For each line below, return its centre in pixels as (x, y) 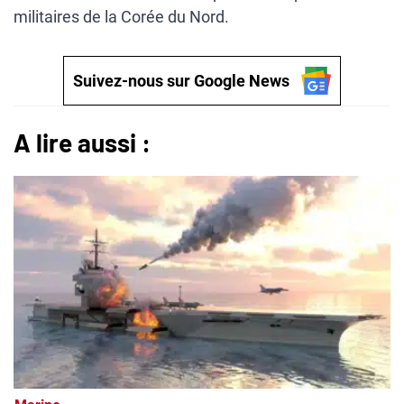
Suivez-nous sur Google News (181, 81)
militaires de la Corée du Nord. (121, 17)
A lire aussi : (82, 143)
